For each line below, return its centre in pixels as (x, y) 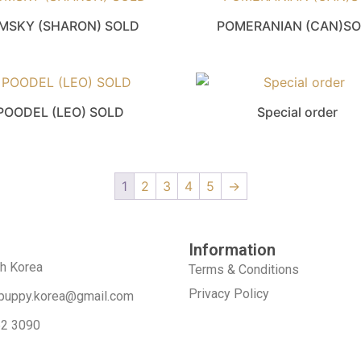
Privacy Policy (229, 293)
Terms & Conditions (244, 269)
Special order (298, 112)
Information (232, 249)
